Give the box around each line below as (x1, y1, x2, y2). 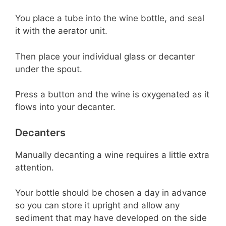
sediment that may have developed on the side (15, 213, 207, 223)
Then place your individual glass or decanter (15, 51, 195, 62)
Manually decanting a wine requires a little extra (15, 149, 209, 160)
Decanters (15, 126, 66, 139)
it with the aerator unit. (15, 26, 107, 36)
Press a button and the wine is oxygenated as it (15, 89, 209, 100)
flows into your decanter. (15, 102, 116, 112)
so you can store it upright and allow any (15, 200, 180, 211)
